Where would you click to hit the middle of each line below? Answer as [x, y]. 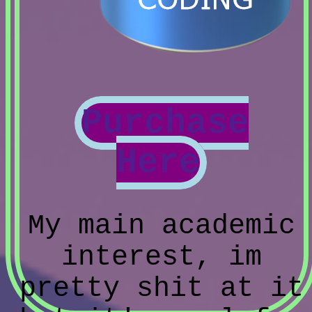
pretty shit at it [162, 289]
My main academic [162, 226]
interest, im [162, 258]
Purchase [165, 123]
